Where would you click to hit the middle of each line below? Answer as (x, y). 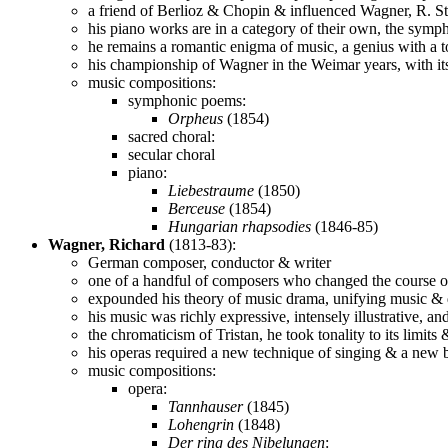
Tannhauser (205, 406)
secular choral (171, 154)
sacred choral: (171, 136)
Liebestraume (211, 190)
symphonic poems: (187, 100)
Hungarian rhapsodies (239, 226)
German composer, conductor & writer (209, 262)
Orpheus (195, 118)
